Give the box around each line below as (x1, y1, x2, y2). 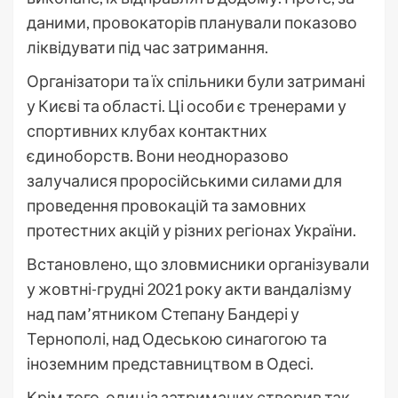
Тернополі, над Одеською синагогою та (27, 329, 327, 349)
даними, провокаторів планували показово (27, 12, 357, 33)
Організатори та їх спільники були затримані (27, 71, 365, 92)
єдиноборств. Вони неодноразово (27, 146, 289, 166)
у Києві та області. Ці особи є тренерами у (27, 96, 346, 116)
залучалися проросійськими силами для (27, 171, 342, 191)
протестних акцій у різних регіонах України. (27, 220, 356, 241)
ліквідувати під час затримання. (27, 37, 268, 58)
